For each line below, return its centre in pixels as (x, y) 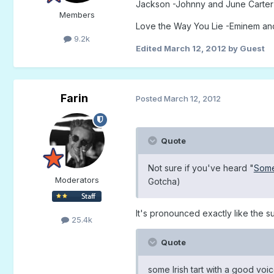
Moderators (77, 180)
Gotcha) (164, 181)
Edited (150, 48)
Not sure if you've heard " (201, 168)
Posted (150, 99)
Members (77, 14)
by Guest (245, 48)
